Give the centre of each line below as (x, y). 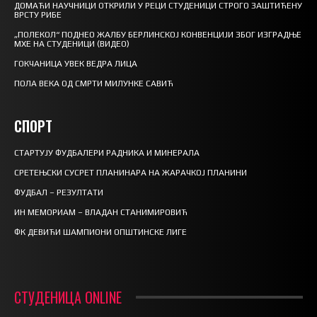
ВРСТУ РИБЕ (38, 15)
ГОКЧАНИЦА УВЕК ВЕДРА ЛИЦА (76, 64)
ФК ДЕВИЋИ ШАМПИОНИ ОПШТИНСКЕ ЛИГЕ (100, 232)
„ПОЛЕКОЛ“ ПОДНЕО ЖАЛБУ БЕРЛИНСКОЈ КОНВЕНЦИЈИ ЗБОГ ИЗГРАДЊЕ (158, 35)
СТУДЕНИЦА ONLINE (68, 298)
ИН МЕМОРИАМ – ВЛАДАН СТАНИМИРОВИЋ (101, 213)
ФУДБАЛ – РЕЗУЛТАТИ (59, 193)
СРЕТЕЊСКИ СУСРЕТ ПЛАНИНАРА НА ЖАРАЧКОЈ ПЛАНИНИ (131, 173)
